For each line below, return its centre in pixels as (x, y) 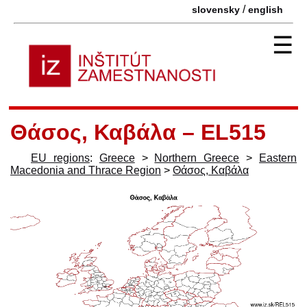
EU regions (60, 158)
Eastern (278, 158)
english (266, 10)
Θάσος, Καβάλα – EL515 (138, 132)
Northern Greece (197, 158)
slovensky (216, 10)
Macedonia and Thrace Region (86, 170)
